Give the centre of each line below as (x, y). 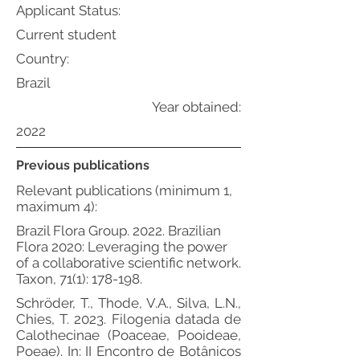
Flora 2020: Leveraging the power (122, 247)
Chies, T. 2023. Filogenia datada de (129, 319)
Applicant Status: (68, 10)
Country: (43, 59)
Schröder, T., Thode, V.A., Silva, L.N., (129, 303)
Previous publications (83, 165)
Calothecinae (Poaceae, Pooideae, (129, 335)
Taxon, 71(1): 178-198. (79, 279)
